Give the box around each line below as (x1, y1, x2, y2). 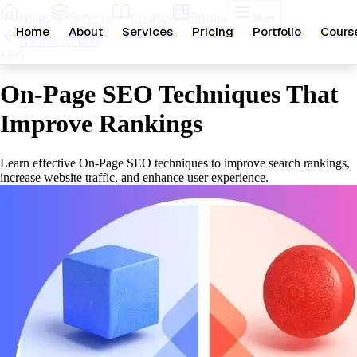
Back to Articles (19, 34, 100, 48)
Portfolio (253, 24, 301, 39)
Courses (131, 10, 171, 24)
